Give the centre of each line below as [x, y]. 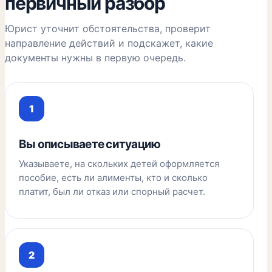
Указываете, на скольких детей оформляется [119, 164]
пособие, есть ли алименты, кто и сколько [113, 178]
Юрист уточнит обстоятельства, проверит [108, 29]
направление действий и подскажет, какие [109, 43]
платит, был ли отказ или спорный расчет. [112, 192]
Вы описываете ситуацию [90, 144]
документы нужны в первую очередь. [95, 58]
